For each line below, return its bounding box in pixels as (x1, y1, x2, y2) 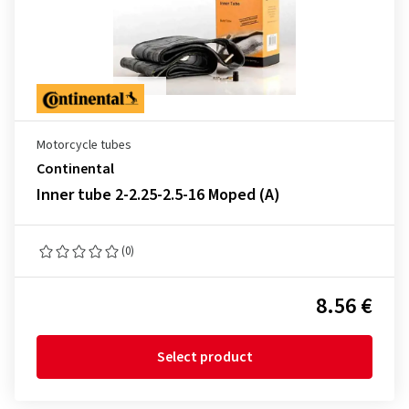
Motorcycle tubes (37, 136, 131, 154)
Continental (37, 159, 114, 179)
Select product (156, 347, 253, 367)
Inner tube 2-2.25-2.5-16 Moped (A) (37, 184, 280, 206)
